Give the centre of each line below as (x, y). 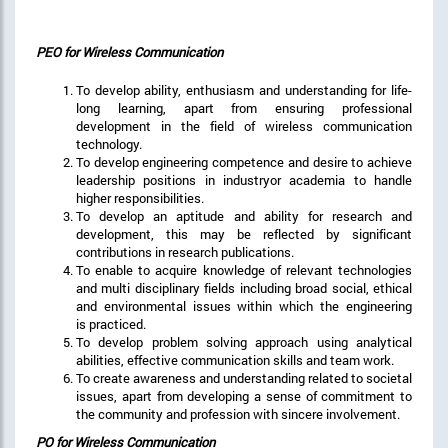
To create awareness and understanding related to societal (244, 377)
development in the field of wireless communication (244, 125)
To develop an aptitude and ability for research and (244, 215)
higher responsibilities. (140, 197)
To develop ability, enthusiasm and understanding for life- (244, 89)
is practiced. (111, 323)
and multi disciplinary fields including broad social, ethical (244, 287)
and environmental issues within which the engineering (244, 305)
